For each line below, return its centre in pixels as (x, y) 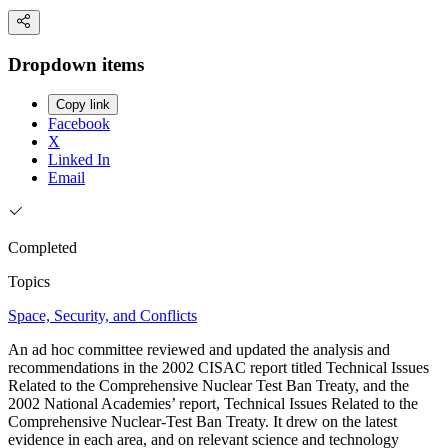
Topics (29, 282)
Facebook (79, 124)
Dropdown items (76, 64)
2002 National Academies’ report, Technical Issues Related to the (213, 404)
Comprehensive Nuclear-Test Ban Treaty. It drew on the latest (202, 422)
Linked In (79, 160)
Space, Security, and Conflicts (102, 316)
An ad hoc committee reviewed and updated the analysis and (199, 350)
